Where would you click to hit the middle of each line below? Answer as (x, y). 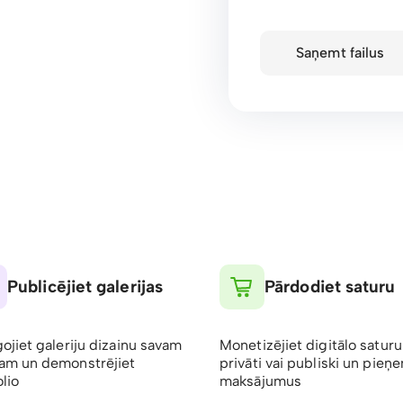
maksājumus (260, 381)
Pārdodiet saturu (330, 287)
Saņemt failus (340, 53)
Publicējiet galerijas (85, 287)
